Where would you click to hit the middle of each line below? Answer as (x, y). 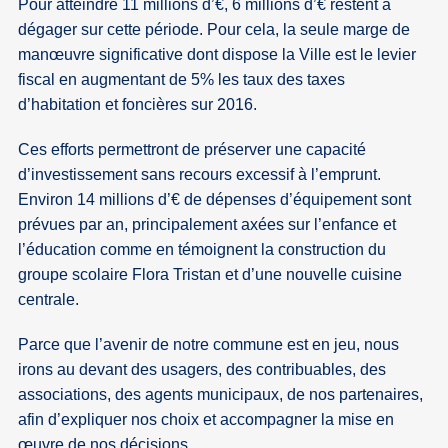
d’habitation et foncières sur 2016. (138, 105)
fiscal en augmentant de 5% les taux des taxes (182, 80)
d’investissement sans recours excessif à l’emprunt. (200, 175)
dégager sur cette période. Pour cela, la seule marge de (214, 30)
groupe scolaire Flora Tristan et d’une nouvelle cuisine (210, 275)
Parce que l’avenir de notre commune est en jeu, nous (209, 345)
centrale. (49, 300)
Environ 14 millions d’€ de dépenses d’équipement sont (215, 200)
